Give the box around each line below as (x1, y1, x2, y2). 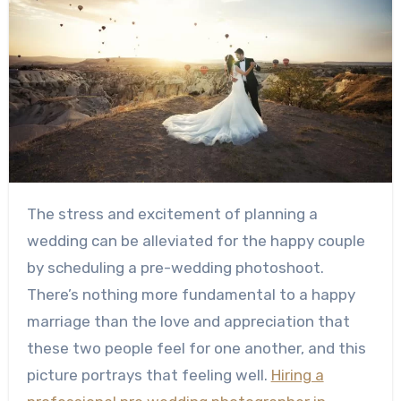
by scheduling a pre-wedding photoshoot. (26, 258, 324, 277)
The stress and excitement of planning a (26, 204, 37, 223)
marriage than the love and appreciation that (26, 311, 350, 330)
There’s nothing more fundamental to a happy (26, 285, 355, 303)
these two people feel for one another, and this (26, 338, 366, 357)
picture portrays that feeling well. (26, 365, 271, 384)
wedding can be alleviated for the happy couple (26, 231, 365, 250)
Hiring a (270, 365, 324, 384)
